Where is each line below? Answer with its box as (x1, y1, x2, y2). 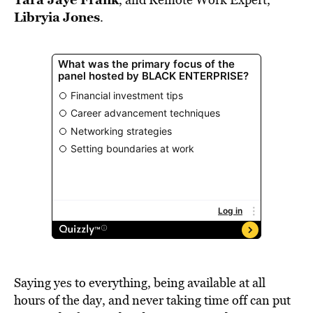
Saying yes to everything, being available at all (14, 274, 265, 291)
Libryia (14, 8, 60, 26)
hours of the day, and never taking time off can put (14, 291, 291, 309)
